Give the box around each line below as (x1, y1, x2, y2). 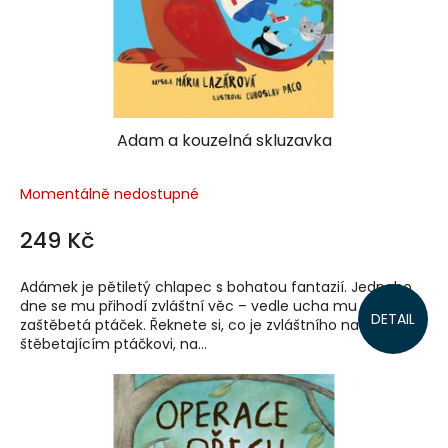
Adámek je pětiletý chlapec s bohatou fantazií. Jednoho (20, 276, 412, 297)
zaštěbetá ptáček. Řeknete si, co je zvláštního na (20, 314, 359, 335)
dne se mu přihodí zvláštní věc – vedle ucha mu (20, 295, 357, 316)
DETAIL (371, 308, 415, 329)
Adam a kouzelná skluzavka (116, 128, 332, 152)
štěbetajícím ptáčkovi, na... (20, 333, 207, 354)
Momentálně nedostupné (20, 183, 199, 204)
